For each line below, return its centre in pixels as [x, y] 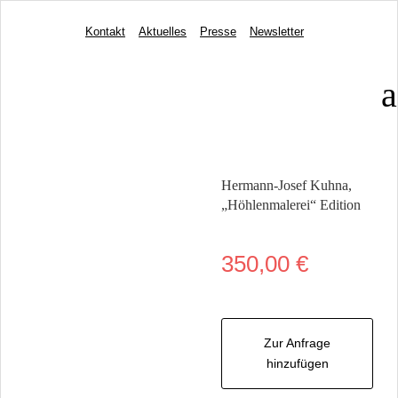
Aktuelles [162, 32]
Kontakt [105, 32]
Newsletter [276, 32]
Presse [218, 32]
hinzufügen [297, 363]
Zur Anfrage [298, 343]
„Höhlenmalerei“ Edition [291, 205]
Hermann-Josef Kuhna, [286, 185]
